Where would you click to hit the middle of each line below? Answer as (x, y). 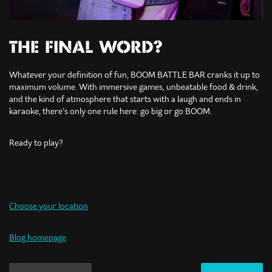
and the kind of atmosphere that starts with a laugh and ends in (125, 99)
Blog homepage (38, 238)
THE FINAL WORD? (86, 48)
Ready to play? (36, 143)
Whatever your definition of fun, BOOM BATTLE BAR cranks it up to (134, 75)
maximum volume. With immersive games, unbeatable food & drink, (134, 87)
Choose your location (49, 206)
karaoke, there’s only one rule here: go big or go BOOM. (110, 111)
